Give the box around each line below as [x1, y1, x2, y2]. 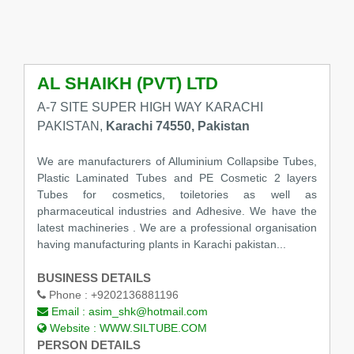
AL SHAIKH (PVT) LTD [36, 73, 218, 94]
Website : [46, 322, 100, 335]
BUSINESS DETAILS [36, 271, 151, 285]
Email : [47, 305, 88, 318]
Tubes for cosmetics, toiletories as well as [36, 188, 318, 201]
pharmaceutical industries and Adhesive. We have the [36, 205, 318, 218]
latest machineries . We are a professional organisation [36, 221, 318, 235]
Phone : [45, 288, 91, 302]
